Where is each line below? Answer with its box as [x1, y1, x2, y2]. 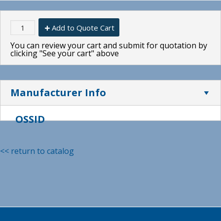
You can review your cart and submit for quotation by [10, 39, 207, 51]
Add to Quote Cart [52, 22, 114, 33]
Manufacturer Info [10, 85, 106, 99]
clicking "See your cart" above [10, 47, 119, 59]
